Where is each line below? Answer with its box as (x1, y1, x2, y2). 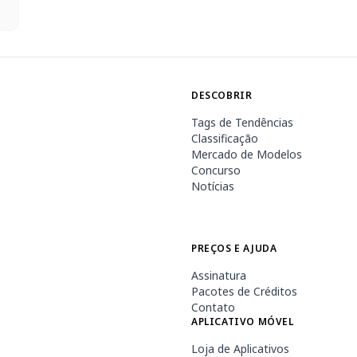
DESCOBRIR (191, 88, 253, 102)
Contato (191, 300, 235, 315)
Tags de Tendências (191, 115, 293, 130)
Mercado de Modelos (191, 147, 302, 162)
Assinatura (191, 268, 246, 283)
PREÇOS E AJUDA (191, 241, 277, 255)
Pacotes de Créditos (191, 284, 297, 299)
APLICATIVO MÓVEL (191, 315, 294, 328)
